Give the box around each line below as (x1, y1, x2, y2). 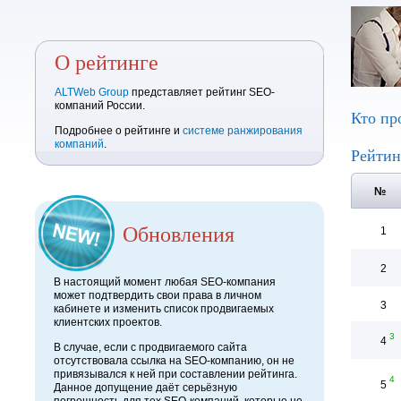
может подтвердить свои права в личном (54, 289, 261, 302)
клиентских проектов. (54, 316, 162, 328)
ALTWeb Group (55, 86, 129, 98)
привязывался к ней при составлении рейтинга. (54, 368, 297, 380)
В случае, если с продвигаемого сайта (54, 341, 247, 354)
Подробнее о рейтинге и (55, 124, 183, 137)
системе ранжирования (183, 124, 303, 137)
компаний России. (55, 99, 145, 112)
